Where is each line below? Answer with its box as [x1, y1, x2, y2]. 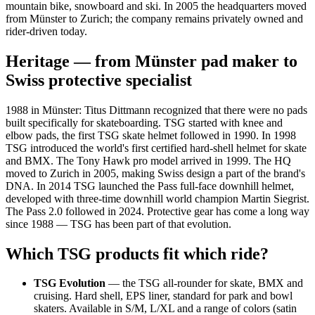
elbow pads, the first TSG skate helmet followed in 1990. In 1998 [6, 129, 296, 141]
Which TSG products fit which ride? [6, 244, 269, 263]
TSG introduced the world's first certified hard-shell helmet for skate [6, 141, 307, 154]
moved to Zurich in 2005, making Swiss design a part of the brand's [6, 167, 305, 179]
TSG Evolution [34, 277, 105, 290]
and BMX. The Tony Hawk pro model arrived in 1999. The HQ [6, 154, 291, 167]
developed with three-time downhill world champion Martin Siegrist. [6, 192, 309, 205]
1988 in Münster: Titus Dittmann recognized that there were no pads [6, 103, 307, 116]
